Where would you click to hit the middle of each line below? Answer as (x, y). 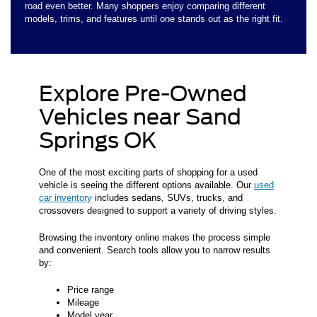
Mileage (83, 303)
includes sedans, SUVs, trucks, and (167, 198)
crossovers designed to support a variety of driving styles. (158, 211)
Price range (91, 290)
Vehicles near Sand (140, 117)
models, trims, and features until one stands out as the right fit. (154, 19)
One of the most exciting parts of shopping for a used (148, 173)
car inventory (65, 198)
